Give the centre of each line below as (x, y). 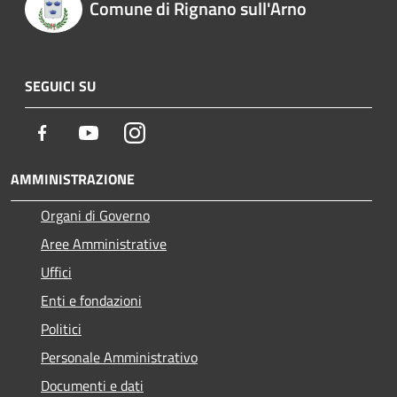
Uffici (56, 272)
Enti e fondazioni (91, 301)
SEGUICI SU (60, 86)
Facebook (80, 132)
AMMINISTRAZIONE (73, 179)
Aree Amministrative (104, 244)
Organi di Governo (95, 216)
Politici (61, 329)
